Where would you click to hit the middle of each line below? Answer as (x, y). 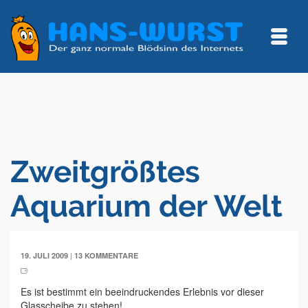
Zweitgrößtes (105, 172)
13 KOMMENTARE (106, 255)
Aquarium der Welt (146, 206)
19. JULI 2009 (44, 255)
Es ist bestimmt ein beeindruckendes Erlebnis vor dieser (142, 291)
